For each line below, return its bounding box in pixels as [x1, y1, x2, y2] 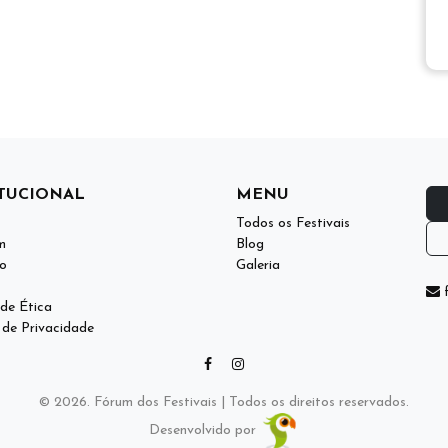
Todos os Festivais [236, 216, 350, 231]
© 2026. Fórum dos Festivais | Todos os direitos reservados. [39, 395, 409, 410]
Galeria [236, 258, 280, 273]
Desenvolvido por [148, 423, 260, 439]
